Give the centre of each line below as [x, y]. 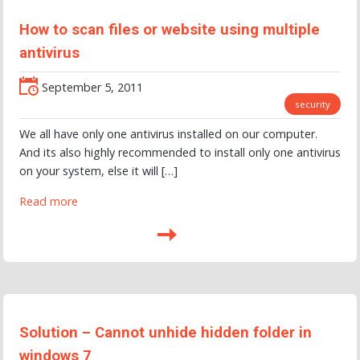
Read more [49, 201]
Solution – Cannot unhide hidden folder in [166, 332]
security [313, 104]
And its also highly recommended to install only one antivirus [180, 153]
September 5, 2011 [91, 87]
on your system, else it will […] [98, 171]
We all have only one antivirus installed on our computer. [168, 134]
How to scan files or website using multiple [170, 30]
